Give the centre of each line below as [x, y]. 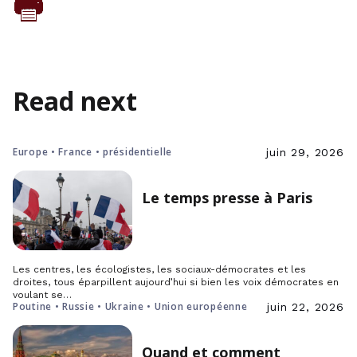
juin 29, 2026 [305, 152]
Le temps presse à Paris [227, 198]
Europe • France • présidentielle [93, 152]
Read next [75, 101]
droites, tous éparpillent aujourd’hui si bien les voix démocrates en [176, 282]
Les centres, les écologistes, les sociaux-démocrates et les [159, 269]
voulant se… [42, 295]
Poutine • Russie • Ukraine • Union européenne [130, 306]
